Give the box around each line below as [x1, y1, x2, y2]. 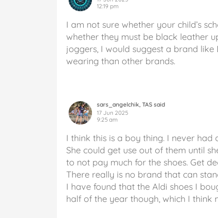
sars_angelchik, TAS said [97, 100, 165, 108]
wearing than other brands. [66, 55, 175, 67]
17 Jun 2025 [97, 109, 128, 116]
